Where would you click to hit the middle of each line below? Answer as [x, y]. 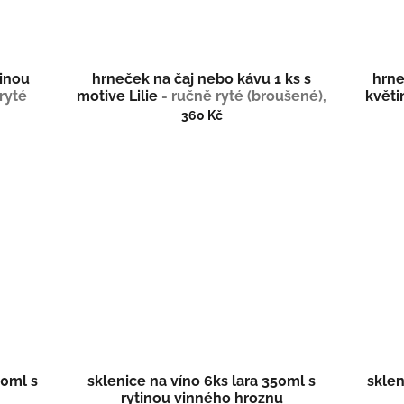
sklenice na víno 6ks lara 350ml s [202, 381]
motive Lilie [119, 96]
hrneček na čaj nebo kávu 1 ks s [202, 79]
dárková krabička [202, 114]
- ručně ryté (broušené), [244, 96]
